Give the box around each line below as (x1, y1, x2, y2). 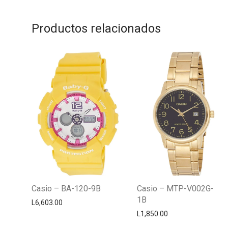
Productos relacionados (32, 21, 161, 36)
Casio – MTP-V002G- (137, 183, 214, 193)
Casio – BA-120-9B (32, 183, 101, 193)
